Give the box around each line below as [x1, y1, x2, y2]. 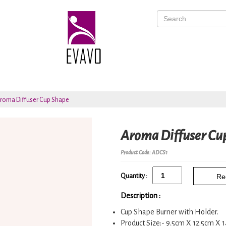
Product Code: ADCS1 [121, 149, 167, 155]
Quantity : [121, 172, 147, 180]
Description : [121, 192, 160, 200]
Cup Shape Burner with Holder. [121, 208, 218, 216]
